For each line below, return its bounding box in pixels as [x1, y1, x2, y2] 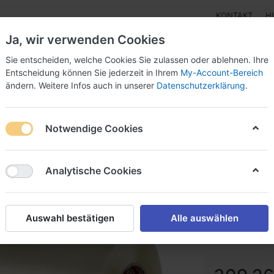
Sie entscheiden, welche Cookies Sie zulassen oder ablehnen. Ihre [6, 54, 268, 65]
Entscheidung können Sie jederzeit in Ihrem [6, 67, 180, 78]
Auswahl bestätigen [25, 212, 114, 224]
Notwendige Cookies [45, 122, 143, 135]
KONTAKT [216, 10, 253, 21]
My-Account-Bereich [180, 67, 263, 78]
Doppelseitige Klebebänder [70, 91, 198, 103]
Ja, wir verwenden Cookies [6, 32, 165, 47]
